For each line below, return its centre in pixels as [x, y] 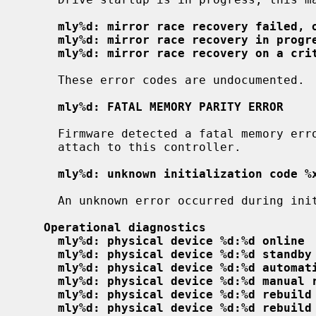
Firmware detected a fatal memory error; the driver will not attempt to [40, 133]
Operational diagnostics [125, 227]
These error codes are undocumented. [40, 80]
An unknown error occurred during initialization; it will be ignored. [40, 200]
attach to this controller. [40, 147]
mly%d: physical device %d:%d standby [185, 254]
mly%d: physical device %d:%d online [181, 241]
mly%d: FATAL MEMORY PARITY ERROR [171, 107]
